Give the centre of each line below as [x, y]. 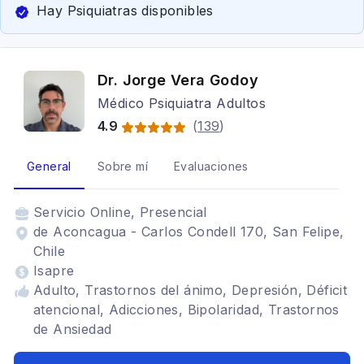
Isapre [54, 271]
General [49, 166]
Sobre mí [123, 166]
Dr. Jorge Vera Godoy [178, 80]
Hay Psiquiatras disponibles [125, 11]
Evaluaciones [211, 166]
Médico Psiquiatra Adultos [182, 103]
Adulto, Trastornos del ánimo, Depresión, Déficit [191, 290]
